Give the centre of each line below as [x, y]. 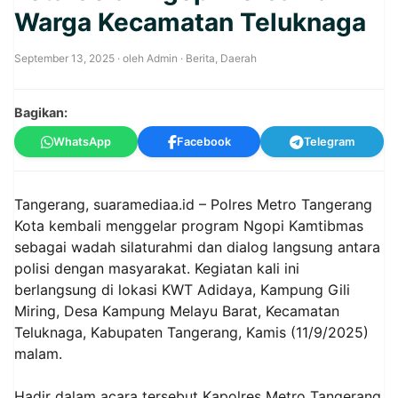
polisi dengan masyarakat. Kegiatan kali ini [157, 268]
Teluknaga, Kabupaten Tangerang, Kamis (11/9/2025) [191, 332]
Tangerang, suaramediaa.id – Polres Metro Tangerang [193, 204]
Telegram [330, 142]
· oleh [131, 58]
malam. [38, 354]
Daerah [239, 58]
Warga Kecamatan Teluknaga [190, 22]
